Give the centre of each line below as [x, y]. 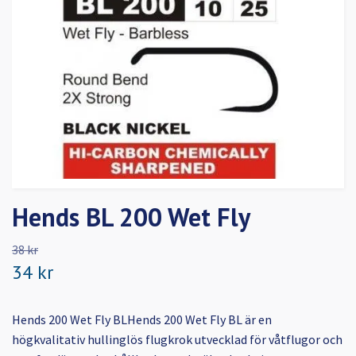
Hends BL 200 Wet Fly [131, 217]
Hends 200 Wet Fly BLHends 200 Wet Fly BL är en [142, 320]
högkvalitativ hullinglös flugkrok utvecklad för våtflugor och [177, 340]
